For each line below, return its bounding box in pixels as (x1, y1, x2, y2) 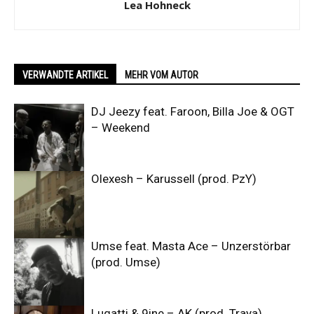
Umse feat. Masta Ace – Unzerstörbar (91, 239, 291, 253)
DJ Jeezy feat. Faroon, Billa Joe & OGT (91, 104, 294, 118)
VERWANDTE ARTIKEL (22, 69, 108, 81)
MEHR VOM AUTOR (125, 69, 198, 81)
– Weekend (91, 121, 150, 135)
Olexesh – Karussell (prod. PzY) (91, 172, 257, 186)
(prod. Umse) (91, 255, 161, 269)
